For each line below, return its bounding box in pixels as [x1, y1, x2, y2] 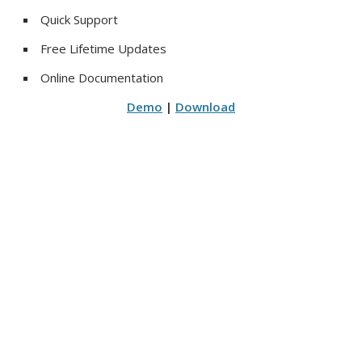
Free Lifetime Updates [40, 40, 167, 57]
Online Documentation [40, 69, 164, 86]
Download [175, 99, 235, 116]
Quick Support [40, 11, 119, 28]
